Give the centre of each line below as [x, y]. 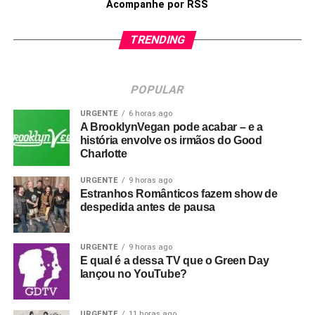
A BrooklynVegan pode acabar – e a [172, 127]
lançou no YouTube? [133, 274]
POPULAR [158, 90]
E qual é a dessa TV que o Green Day [174, 261]
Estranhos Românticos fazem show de [179, 194]
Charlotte [103, 154]
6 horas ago [150, 114]
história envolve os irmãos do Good [171, 140]
